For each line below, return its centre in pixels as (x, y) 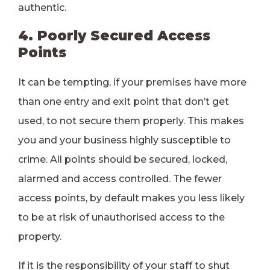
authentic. (42, 8)
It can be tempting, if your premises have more (132, 82)
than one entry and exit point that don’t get (124, 102)
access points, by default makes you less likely (131, 198)
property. (40, 237)
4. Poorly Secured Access (114, 36)
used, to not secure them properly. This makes (131, 121)
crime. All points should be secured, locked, (123, 159)
